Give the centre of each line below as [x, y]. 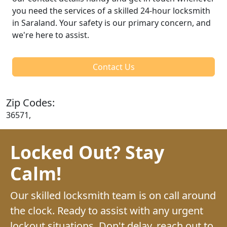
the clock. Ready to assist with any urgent [107, 210]
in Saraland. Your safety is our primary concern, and [111, 23]
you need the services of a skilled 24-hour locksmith [111, 10]
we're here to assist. [51, 35]
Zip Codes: [30, 102]
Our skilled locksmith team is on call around [113, 195]
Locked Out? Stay [87, 152]
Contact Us [113, 67]
